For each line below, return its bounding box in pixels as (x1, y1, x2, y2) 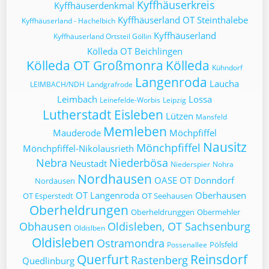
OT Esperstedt (23, 190, 73, 201)
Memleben (103, 123, 167, 140)
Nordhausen (77, 171, 152, 187)
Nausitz (202, 139, 247, 156)
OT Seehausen (142, 190, 193, 201)
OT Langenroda (76, 189, 139, 201)
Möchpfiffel (169, 127, 217, 139)
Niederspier (170, 159, 210, 169)
